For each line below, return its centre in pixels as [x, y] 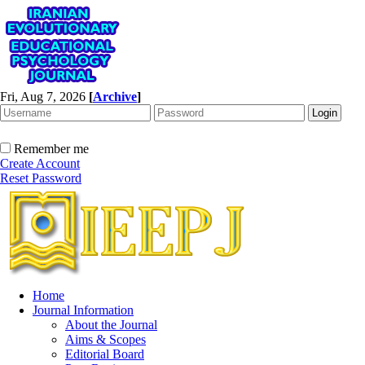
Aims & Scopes [106, 339]
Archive [115, 97]
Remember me [51, 149]
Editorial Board [105, 354]
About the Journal [111, 325]
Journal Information [83, 310]
